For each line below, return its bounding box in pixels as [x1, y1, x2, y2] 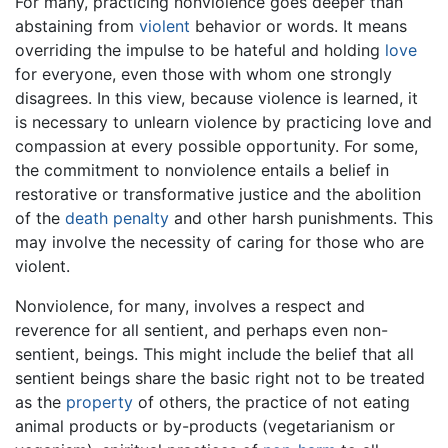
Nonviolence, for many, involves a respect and [15, 296, 365, 316]
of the [15, 208, 65, 228]
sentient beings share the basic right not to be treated [15, 368, 425, 388]
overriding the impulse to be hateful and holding [15, 40, 385, 60]
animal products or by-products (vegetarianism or [15, 416, 395, 436]
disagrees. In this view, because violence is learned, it [15, 88, 418, 108]
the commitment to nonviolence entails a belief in [15, 160, 389, 180]
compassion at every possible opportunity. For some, [15, 136, 418, 156]
